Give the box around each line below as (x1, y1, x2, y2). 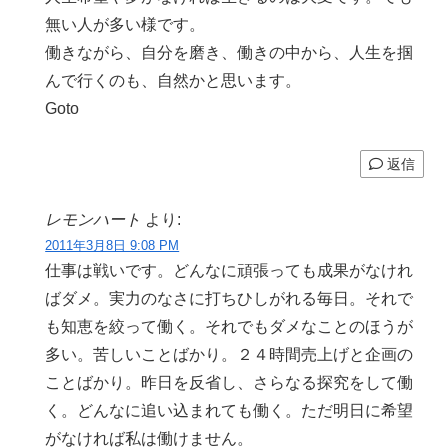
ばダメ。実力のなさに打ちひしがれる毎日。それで (45, 289, 414, 307)
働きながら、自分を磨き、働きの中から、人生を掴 (45, 44, 414, 62)
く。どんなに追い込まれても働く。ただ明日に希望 (45, 401, 414, 419)
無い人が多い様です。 (45, 16, 206, 34)
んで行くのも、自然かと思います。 (45, 72, 302, 90)
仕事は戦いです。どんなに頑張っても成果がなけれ (45, 261, 414, 279)
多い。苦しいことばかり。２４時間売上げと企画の (45, 345, 414, 363)
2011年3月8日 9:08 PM (45, 237, 180, 253)
